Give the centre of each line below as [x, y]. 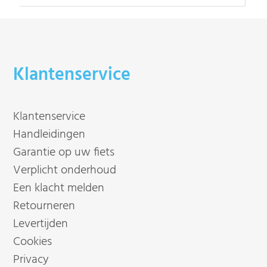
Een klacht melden [59, 189]
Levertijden [41, 224]
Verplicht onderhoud [65, 171]
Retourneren [44, 207]
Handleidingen [49, 135]
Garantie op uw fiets [64, 153]
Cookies [33, 242]
